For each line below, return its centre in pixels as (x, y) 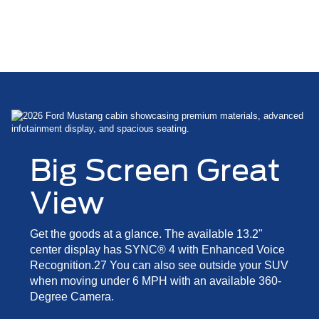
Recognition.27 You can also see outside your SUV (159, 265)
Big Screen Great (155, 170)
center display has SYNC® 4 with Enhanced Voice (157, 249)
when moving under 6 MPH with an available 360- (156, 281)
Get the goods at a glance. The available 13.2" (146, 234)
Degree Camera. (72, 296)
